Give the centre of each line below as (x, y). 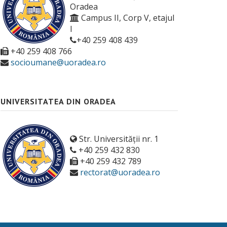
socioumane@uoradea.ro (58, 62)
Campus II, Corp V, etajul (127, 17)
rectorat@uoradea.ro (120, 173)
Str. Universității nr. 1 (118, 139)
